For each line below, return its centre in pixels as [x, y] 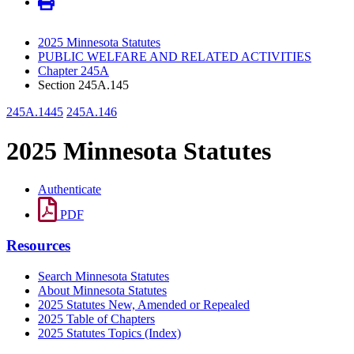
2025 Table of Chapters [96, 318]
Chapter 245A [73, 71]
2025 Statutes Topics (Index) [109, 333]
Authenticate [70, 190]
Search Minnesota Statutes [104, 276]
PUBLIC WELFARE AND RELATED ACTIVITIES [175, 57]
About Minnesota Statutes [102, 290]
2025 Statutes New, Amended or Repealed [144, 304]
